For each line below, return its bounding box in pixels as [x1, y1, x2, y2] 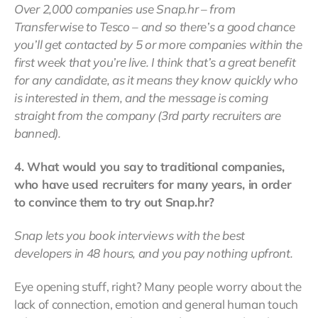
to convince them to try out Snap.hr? [14, 194, 215, 210]
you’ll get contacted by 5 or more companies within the [14, 37, 302, 53]
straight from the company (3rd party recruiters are [14, 108, 281, 124]
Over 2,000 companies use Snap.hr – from [14, 1, 236, 17]
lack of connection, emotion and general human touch [14, 297, 298, 312]
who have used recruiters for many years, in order [14, 177, 292, 192]
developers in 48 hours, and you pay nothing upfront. [14, 246, 293, 261]
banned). [14, 126, 61, 141]
